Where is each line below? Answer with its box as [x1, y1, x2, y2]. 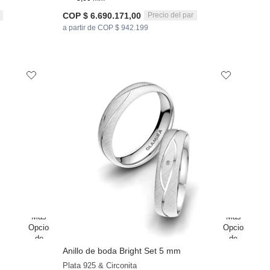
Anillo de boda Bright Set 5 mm [63, 246, 181, 256]
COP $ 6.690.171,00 [63, 10, 142, 20]
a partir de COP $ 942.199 [63, 23, 149, 32]
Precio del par [148, 11, 194, 20]
